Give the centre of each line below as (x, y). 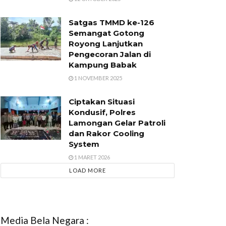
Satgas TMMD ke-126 (111, 23)
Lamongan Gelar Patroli (117, 123)
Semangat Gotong (106, 33)
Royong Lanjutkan (106, 44)
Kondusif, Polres (102, 112)
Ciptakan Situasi (102, 102)
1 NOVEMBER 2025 (98, 78)
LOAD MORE (88, 171)
